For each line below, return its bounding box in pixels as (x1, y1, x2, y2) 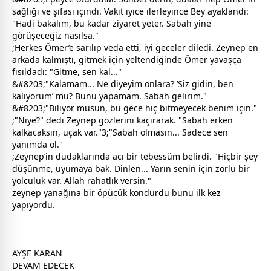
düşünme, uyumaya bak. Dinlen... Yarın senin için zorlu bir (12, 162, 250, 174)
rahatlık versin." (85, 174, 151, 186)
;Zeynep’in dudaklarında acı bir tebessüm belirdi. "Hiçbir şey (12, 150, 258, 162)
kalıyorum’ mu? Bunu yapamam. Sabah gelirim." (12, 90, 207, 102)
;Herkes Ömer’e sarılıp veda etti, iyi (12, 41, 155, 53)
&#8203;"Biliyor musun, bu (12, 102, 123, 114)
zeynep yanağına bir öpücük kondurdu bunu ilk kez (12, 186, 221, 198)
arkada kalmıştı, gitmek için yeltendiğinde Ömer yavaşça (12, 53, 241, 65)
